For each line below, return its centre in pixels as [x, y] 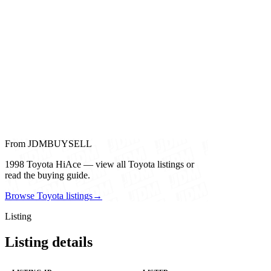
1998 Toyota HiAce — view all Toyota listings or [100, 165]
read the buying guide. [47, 175]
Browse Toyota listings [49, 196]
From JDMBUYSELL [48, 144]
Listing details [49, 242]
